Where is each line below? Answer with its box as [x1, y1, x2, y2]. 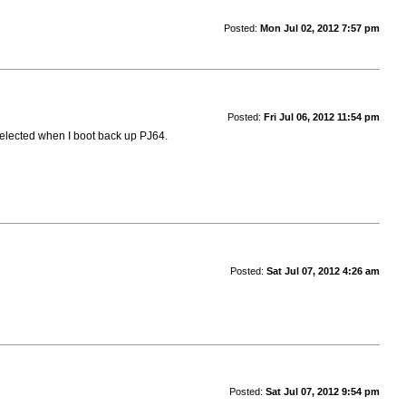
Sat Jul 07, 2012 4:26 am [266, 265, 380, 276]
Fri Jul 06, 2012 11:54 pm [263, 111, 380, 122]
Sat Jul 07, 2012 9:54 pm [265, 386, 380, 398]
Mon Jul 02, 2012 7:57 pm [259, 22, 380, 34]
